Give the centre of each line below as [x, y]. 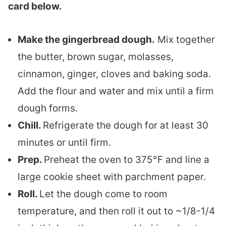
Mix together [185, 40]
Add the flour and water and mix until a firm [116, 91]
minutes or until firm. [64, 143]
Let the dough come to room [103, 194]
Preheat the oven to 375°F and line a [127, 160]
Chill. [30, 125]
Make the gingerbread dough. [86, 40]
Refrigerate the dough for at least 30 [126, 125]
